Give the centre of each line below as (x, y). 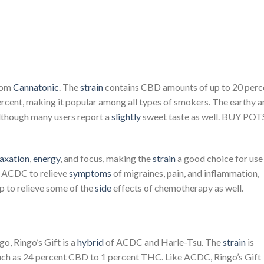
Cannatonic (36, 87)
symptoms (91, 173)
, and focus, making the (106, 158)
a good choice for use (220, 158)
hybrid (91, 242)
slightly (127, 117)
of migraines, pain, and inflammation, (186, 173)
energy (47, 158)
